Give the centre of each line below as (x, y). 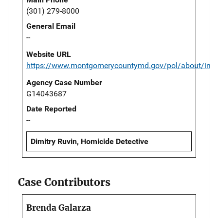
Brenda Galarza (59, 208)
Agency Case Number (64, 82)
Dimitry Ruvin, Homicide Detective (90, 141)
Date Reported (51, 109)
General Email (51, 26)
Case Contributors (64, 182)
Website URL (49, 54)
